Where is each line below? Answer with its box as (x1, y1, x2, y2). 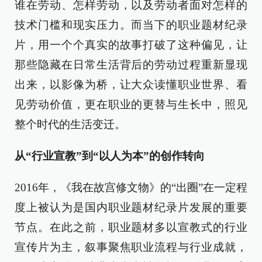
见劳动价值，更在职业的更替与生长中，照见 (15, 98, 247, 111)
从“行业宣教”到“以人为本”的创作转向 (15, 150, 205, 162)
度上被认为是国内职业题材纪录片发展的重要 (15, 201, 247, 213)
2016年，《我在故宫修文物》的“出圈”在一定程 (15, 181, 247, 194)
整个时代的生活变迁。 (15, 118, 126, 130)
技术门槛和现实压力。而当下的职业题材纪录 (15, 19, 247, 31)
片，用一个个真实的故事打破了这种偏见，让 (15, 39, 247, 51)
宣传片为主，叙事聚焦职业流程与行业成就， (15, 241, 247, 253)
